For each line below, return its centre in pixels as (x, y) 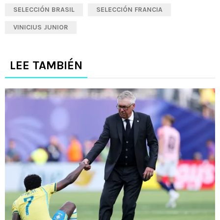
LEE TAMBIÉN (46, 65)
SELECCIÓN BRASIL (44, 9)
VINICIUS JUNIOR (41, 27)
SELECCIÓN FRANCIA (129, 9)
